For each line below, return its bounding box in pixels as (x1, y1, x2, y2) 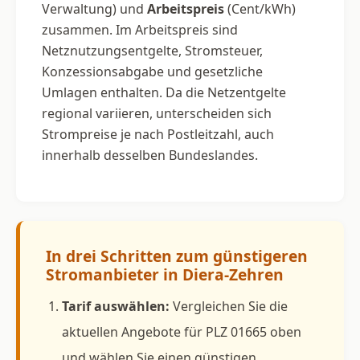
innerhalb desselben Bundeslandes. (42, 145, 258, 164)
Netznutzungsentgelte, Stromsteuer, (42, 41, 263, 59)
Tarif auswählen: (62, 297, 170, 315)
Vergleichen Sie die (170, 297, 288, 315)
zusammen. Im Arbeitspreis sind (42, 20, 238, 39)
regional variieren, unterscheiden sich (42, 104, 272, 122)
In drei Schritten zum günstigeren (46, 244, 308, 267)
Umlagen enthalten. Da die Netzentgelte (42, 83, 286, 101)
